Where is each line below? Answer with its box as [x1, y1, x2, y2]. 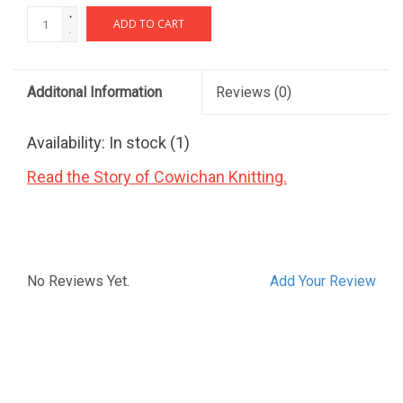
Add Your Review [270, 273, 376, 291]
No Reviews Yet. [27, 273, 130, 291]
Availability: [27, 133, 109, 153]
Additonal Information [27, 84, 162, 102]
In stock [109, 133, 166, 153]
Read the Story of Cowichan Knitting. [27, 167, 287, 187]
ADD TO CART [113, 16, 184, 32]
